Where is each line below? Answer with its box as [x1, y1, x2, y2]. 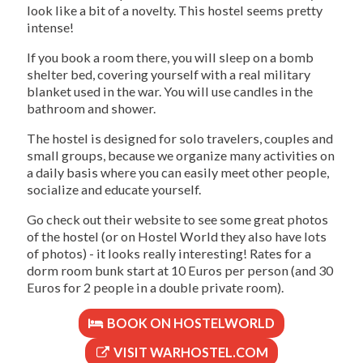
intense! [27, 19, 74, 36]
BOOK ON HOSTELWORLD [105, 315, 275, 331]
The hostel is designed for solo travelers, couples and [27, 130, 333, 147]
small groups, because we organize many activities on [27, 147, 335, 164]
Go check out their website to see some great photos [27, 211, 328, 228]
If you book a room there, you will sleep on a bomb [27, 49, 314, 66]
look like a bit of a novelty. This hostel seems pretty [27, 2, 322, 19]
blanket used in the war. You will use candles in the [27, 83, 313, 100]
